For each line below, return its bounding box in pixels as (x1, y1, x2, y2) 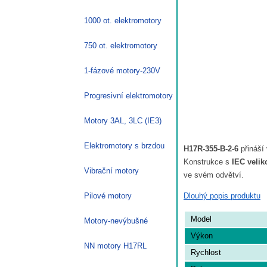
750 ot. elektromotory (84, 41, 157, 50)
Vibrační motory (84, 166, 139, 175)
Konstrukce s (184, 157, 232, 166)
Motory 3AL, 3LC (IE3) (84, 116, 162, 125)
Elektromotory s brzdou (84, 141, 164, 150)
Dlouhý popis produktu (184, 191, 260, 200)
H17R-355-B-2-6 (184, 144, 238, 153)
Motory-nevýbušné (84, 216, 148, 225)
